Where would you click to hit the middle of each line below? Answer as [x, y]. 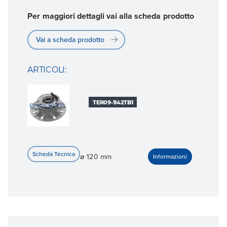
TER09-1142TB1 [113, 102]
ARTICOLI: [47, 69]
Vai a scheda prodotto [70, 39]
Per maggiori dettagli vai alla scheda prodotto [111, 16]
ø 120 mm [96, 156]
